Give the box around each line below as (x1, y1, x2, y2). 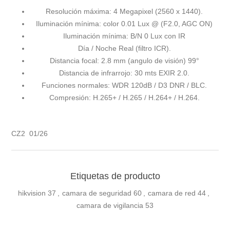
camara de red (148, 189, 196, 198)
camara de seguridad (62, 189, 131, 198)
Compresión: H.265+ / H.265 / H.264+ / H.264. (49, 93, 200, 102)
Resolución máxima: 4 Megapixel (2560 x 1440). (46, 7, 203, 16)
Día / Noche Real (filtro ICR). (78, 44, 171, 53)
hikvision (18, 189, 46, 198)
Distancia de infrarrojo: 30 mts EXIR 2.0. (59, 69, 189, 78)
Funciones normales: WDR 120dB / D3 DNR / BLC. (42, 81, 207, 90)
